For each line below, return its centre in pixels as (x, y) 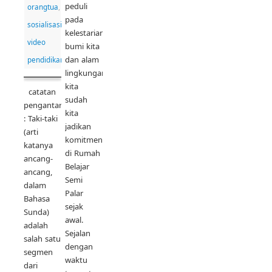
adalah (36, 226)
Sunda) (36, 212)
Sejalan (77, 233)
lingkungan (85, 73)
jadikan (78, 127)
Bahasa (37, 199)
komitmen (83, 140)
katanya (38, 145)
